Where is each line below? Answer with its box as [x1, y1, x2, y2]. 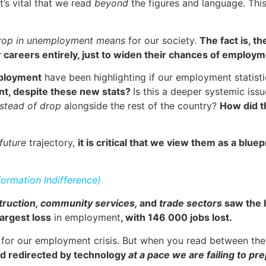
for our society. [128, 34, 199, 46]
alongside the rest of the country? [61, 100, 220, 112]
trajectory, [29, 137, 78, 149]
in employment [51, 211, 121, 224]
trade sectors [159, 197, 222, 210]
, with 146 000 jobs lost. [121, 211, 235, 224]
